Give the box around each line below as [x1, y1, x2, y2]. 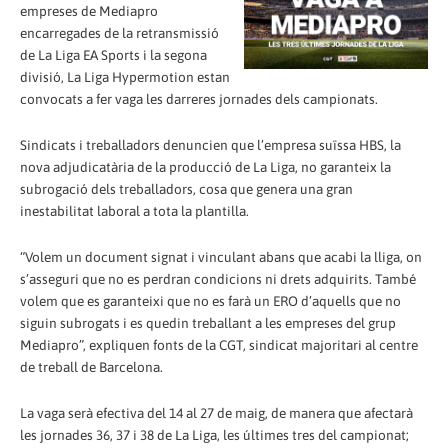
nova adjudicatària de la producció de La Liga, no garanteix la [20, 158, 391, 175]
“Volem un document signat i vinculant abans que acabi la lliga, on [20, 248, 422, 265]
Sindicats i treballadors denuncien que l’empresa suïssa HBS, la [20, 136, 401, 153]
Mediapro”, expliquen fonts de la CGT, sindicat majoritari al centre [20, 336, 418, 353]
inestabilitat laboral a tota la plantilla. [20, 202, 249, 219]
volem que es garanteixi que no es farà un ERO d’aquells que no [20, 292, 401, 309]
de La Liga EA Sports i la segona [20, 46, 207, 63]
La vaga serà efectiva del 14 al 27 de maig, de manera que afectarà [20, 404, 413, 421]
